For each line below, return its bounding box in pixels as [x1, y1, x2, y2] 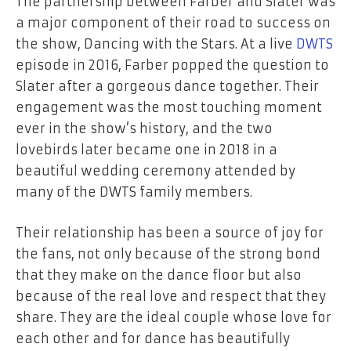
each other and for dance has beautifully [16, 330, 290, 346]
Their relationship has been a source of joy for [16, 224, 324, 241]
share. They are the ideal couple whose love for [16, 309, 331, 325]
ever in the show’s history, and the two [16, 121, 273, 137]
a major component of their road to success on [16, 15, 331, 31]
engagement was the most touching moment [16, 100, 322, 116]
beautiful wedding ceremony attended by [16, 163, 295, 179]
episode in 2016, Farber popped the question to [16, 57, 329, 74]
